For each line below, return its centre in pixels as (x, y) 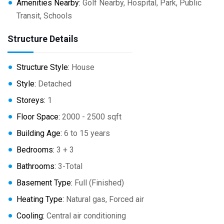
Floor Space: (38, 117)
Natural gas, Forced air (104, 199)
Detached (54, 84)
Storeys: (31, 100)
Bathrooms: (36, 166)
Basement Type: (44, 183)
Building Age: (39, 133)
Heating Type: (40, 199)
